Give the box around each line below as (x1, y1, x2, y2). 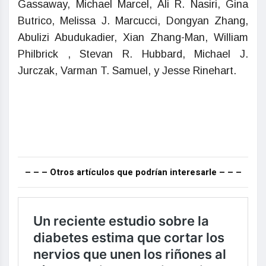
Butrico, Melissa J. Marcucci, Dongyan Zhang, (18, 15, 248, 27)
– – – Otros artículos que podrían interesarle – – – (24, 166, 242, 179)
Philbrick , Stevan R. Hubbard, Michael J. (18, 48, 248, 61)
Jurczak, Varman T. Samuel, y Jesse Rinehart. (18, 65, 236, 77)
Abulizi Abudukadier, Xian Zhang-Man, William (18, 31, 248, 44)
